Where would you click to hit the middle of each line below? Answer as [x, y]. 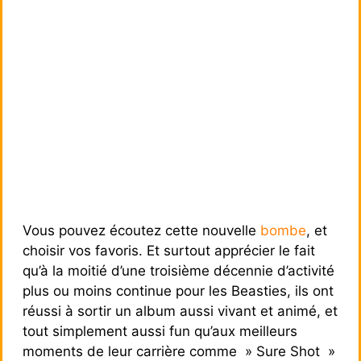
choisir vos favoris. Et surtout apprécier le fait [169, 250]
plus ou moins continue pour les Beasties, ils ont [178, 290]
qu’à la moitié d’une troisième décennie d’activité [178, 270]
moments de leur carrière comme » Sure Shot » [179, 351]
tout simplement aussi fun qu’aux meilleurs [160, 331]
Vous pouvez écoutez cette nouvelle [141, 230]
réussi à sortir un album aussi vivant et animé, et [180, 311]
